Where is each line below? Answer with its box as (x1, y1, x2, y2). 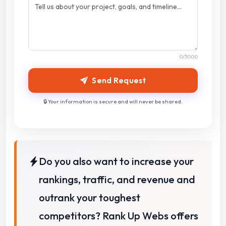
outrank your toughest (39, 191, 140, 204)
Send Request (92, 75, 146, 85)
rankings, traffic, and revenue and (39, 173, 195, 186)
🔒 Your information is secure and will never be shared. (43, 98, 183, 105)
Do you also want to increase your (39, 155, 194, 168)
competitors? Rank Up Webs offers (39, 209, 198, 222)
